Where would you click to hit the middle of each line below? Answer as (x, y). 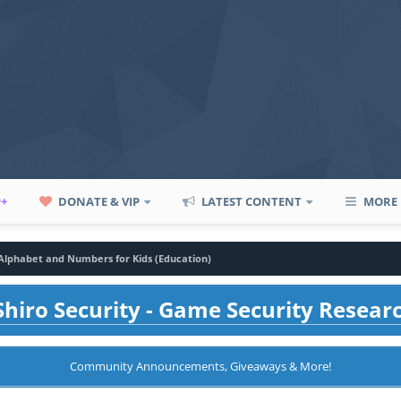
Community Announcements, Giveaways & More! (200, 366)
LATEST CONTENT (251, 201)
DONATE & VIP (98, 201)
